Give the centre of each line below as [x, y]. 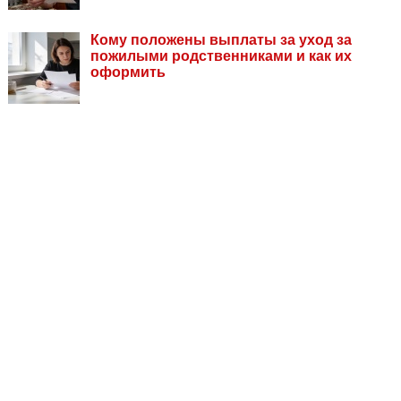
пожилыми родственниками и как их [221, 55]
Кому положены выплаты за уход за [221, 39]
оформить [128, 72]
